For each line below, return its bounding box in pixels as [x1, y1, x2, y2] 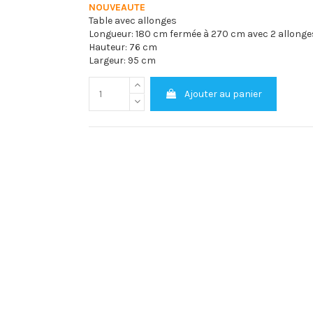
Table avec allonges [89, 14, 177, 27]
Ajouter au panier [184, 87, 263, 100]
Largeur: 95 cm [89, 54, 156, 66]
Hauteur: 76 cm [89, 41, 157, 53]
